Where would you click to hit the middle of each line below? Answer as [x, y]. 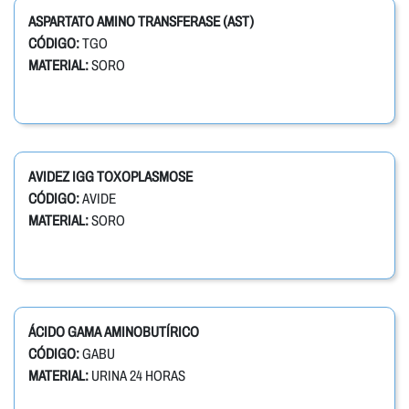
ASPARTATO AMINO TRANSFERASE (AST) [141, 22]
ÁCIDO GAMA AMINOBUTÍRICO [114, 332]
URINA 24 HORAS [137, 376]
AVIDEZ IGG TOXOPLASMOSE [110, 177]
